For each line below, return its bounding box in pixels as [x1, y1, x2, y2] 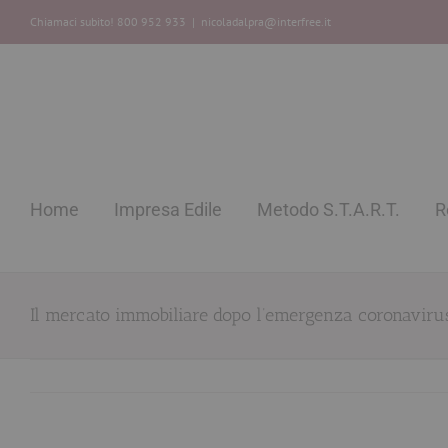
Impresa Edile [114, 199, 222, 220]
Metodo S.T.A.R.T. [257, 199, 400, 220]
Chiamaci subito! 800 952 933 [30, 14, 186, 29]
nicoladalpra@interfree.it [201, 14, 331, 29]
